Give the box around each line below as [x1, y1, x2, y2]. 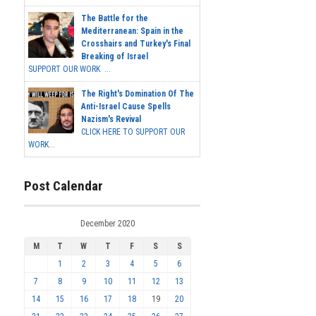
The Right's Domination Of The [81, 88, 194, 99]
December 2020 [80, 219, 135, 229]
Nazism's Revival [81, 114, 141, 124]
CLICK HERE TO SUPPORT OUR [81, 126, 185, 137]
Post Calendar [24, 177, 103, 194]
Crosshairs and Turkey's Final [81, 38, 190, 49]
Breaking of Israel [81, 51, 148, 61]
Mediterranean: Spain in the [81, 25, 183, 36]
